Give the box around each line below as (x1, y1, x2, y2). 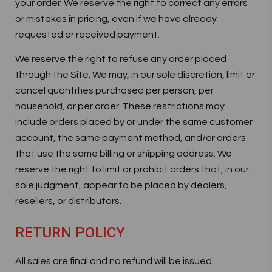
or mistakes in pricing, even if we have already (15, 14, 217, 24)
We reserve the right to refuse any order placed (15, 54, 226, 64)
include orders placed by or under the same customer (15, 117, 253, 127)
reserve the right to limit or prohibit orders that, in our (15, 165, 249, 174)
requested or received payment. (15, 30, 160, 39)
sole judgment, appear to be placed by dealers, (15, 180, 227, 190)
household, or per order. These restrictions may (15, 101, 225, 111)
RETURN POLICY (15, 224, 125, 241)
